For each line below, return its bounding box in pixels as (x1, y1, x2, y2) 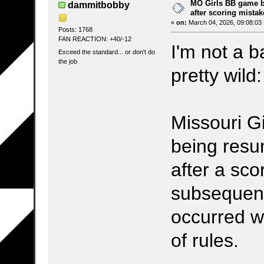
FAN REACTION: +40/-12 (58, 35, 131, 43)
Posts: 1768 (58, 26, 93, 34)
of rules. (171, 229, 239, 251)
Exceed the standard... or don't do (58, 48, 155, 55)
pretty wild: (171, 64, 262, 86)
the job (58, 57, 77, 65)
